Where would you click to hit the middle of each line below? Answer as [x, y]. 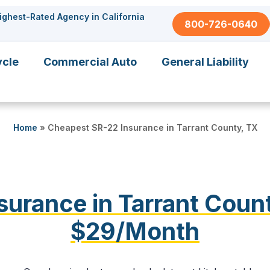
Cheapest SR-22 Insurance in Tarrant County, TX [152, 127]
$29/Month [135, 231]
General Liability [205, 62]
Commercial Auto [90, 62]
